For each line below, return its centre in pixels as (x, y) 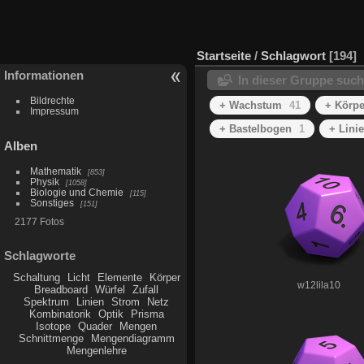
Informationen (44, 75)
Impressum (54, 110)
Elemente (119, 278)
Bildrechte (52, 100)
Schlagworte (40, 256)
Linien (91, 302)
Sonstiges (52, 202)
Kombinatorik (60, 314)
